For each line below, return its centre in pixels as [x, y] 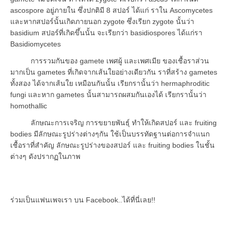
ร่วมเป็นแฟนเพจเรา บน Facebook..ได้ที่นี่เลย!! [83, 200]
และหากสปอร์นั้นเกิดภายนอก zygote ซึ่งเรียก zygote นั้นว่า [102, 21]
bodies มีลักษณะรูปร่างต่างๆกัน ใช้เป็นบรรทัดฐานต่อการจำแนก [110, 134]
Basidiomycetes [36, 44]
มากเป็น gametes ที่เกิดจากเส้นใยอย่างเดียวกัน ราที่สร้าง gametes [114, 72]
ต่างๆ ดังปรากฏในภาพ [45, 156]
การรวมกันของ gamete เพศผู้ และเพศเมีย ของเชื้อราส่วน [110, 61]
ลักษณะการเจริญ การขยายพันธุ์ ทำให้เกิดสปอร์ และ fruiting [113, 122]
